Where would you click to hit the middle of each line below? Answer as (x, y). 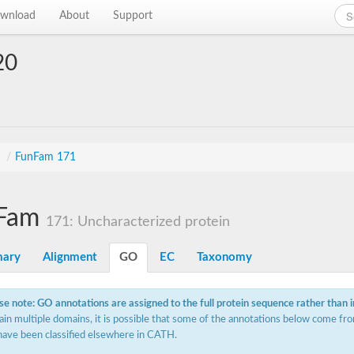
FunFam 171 (45, 157)
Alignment (70, 257)
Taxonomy (224, 257)
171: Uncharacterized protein (138, 222)
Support (133, 16)
